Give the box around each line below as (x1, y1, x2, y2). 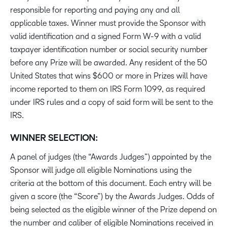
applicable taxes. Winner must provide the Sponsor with (10, 19, 206, 27)
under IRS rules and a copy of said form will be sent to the (10, 98, 213, 106)
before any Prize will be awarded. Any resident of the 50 (10, 58, 207, 67)
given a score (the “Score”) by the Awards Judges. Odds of (10, 192, 214, 201)
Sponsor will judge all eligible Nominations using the (10, 166, 192, 174)
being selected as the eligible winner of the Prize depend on (10, 205, 217, 214)
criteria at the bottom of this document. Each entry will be (10, 179, 211, 187)
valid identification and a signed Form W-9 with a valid (10, 32, 201, 41)
